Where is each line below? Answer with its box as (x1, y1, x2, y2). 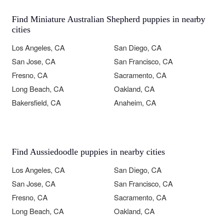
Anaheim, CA (114, 97, 156, 108)
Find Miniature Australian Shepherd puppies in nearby (12, 14, 206, 24)
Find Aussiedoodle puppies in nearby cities (12, 146, 165, 157)
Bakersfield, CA (12, 97, 61, 108)
